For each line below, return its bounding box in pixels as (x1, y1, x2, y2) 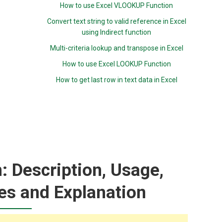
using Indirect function (82, 28, 152, 36)
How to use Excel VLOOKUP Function (60, 1, 173, 9)
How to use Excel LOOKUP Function (62, 60, 171, 68)
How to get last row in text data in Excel (55, 76, 177, 84)
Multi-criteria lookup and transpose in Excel (50, 44, 183, 52)
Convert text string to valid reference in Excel (47, 17, 186, 25)
